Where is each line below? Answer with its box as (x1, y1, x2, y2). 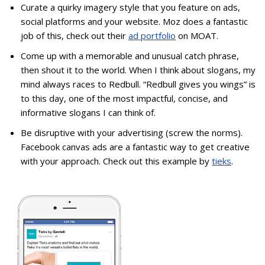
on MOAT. (176, 30, 218, 42)
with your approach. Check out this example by (21, 155, 212, 167)
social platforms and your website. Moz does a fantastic (21, 15, 248, 28)
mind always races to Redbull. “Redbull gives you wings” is (21, 78, 256, 91)
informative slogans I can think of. (21, 106, 156, 119)
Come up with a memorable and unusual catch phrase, (21, 50, 239, 62)
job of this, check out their (21, 30, 128, 42)
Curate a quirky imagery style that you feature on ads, (21, 1, 240, 14)
